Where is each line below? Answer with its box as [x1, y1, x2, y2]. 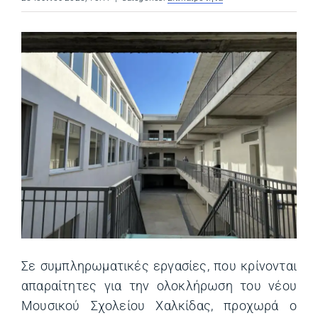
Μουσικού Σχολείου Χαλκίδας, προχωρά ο [21, 299, 297, 313]
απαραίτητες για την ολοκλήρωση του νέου [21, 279, 297, 293]
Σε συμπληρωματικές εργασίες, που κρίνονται [21, 259, 297, 273]
